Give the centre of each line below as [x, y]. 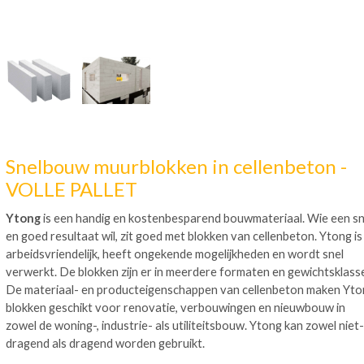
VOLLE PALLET [71, 189]
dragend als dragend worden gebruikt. [105, 343]
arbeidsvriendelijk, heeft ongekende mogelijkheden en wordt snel [175, 253]
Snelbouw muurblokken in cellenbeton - [176, 166]
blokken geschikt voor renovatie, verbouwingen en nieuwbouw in [175, 307]
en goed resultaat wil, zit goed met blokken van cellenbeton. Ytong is [184, 236]
